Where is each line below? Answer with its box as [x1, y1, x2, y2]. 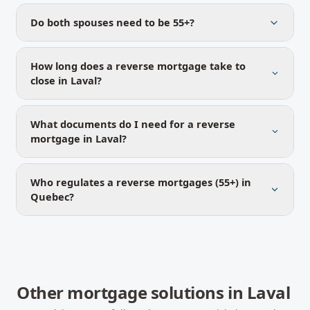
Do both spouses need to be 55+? [30, 15, 194, 29]
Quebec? [30, 190, 74, 203]
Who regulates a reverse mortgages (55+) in [30, 175, 251, 189]
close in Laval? [30, 73, 102, 87]
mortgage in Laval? [30, 131, 127, 145]
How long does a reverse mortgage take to [30, 59, 246, 73]
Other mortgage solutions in [17, 281, 247, 304]
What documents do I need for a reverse [30, 117, 235, 131]
